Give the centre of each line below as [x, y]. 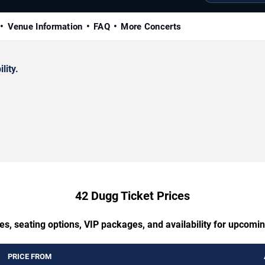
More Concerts [151, 26]
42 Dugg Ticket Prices [132, 195]
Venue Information [45, 26]
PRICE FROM [30, 256]
